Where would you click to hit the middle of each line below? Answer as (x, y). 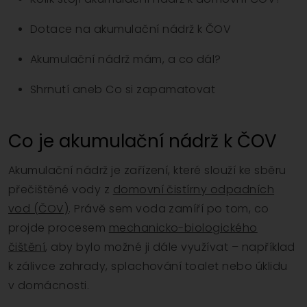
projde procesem (59, 228)
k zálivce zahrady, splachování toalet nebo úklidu (148, 267)
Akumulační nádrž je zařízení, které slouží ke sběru (147, 171)
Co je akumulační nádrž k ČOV (143, 142)
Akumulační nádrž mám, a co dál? (126, 60)
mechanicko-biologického (183, 228)
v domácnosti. (49, 286)
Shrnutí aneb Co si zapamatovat (123, 90)
